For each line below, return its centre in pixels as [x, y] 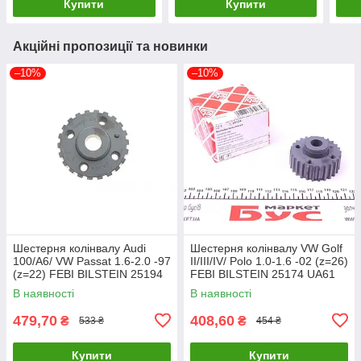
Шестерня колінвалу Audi [79, 248]
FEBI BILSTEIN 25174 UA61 [263, 274]
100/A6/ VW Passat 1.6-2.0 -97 [92, 261]
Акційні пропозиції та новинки [110, 46]
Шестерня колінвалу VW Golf [266, 248]
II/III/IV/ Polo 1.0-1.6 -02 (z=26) [269, 261]
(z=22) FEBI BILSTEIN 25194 [88, 274]
